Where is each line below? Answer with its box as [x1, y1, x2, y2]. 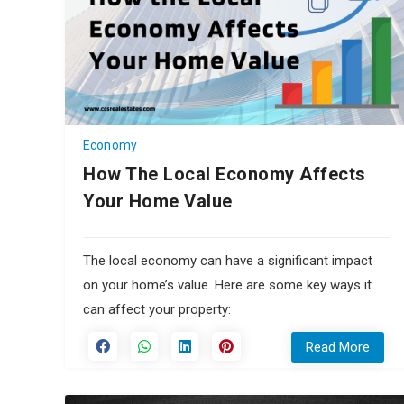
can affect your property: [83, 300, 231, 317]
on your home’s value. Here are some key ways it [83, 276, 372, 293]
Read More [306, 338, 370, 355]
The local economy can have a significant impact [83, 252, 372, 269]
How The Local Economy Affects [83, 162, 366, 185]
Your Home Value [83, 189, 233, 212]
